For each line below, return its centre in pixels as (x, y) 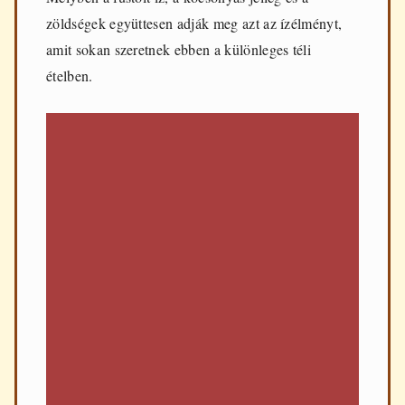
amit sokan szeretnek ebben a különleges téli (179, 50)
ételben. (70, 76)
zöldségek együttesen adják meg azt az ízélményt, (194, 24)
